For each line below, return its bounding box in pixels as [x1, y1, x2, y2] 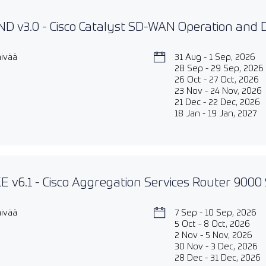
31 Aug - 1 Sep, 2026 [174, 53, 255, 62]
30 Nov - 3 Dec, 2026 [174, 242, 258, 251]
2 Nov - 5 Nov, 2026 [174, 231, 252, 240]
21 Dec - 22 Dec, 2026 [174, 98, 260, 107]
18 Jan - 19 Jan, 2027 [174, 109, 256, 118]
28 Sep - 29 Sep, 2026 [174, 64, 264, 73]
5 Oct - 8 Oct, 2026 [174, 220, 250, 229]
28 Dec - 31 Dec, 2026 [174, 254, 261, 262]
